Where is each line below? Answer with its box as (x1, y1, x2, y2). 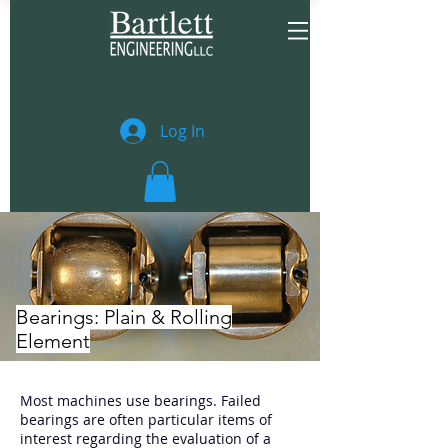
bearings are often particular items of (20, 409, 272, 429)
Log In (160, 120, 206, 142)
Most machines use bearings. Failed (20, 390, 261, 410)
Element (16, 328, 90, 353)
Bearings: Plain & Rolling (16, 304, 232, 329)
